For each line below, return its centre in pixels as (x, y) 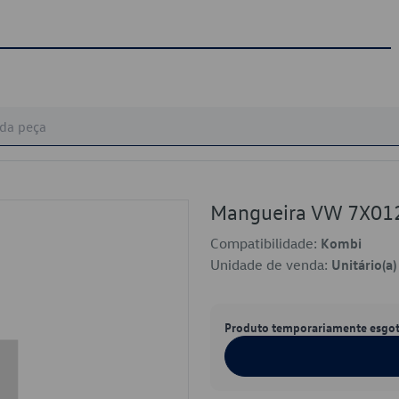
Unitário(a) (364, 265)
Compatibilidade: (265, 243)
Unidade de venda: (271, 265)
